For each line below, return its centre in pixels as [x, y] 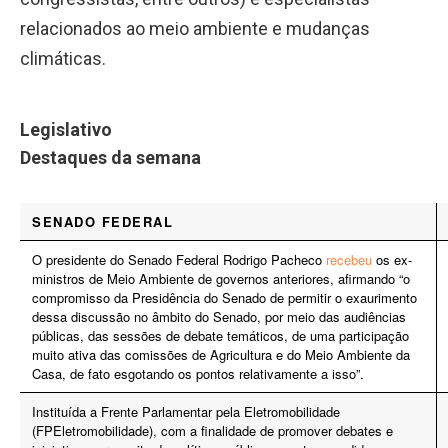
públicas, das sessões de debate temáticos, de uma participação [220, 335]
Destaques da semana [110, 157]
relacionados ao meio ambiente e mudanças [195, 29]
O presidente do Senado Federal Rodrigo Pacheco [179, 259]
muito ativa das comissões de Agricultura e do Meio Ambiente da [221, 354]
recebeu [349, 259]
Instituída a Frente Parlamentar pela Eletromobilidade [186, 411]
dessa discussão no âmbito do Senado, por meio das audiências [219, 316]
